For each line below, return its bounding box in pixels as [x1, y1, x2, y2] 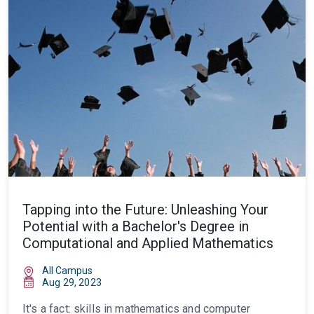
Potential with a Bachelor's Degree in [22, 218, 249, 235]
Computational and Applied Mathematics [22, 235, 273, 252]
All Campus [42, 265, 93, 276]
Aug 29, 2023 [42, 277, 102, 288]
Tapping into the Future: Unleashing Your [22, 201, 268, 218]
